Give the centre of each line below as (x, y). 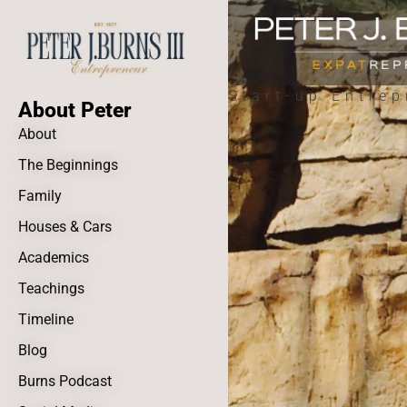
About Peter (75, 111)
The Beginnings (68, 165)
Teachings (51, 289)
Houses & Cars (65, 227)
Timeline (46, 320)
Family (40, 196)
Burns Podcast (65, 382)
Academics (54, 258)
